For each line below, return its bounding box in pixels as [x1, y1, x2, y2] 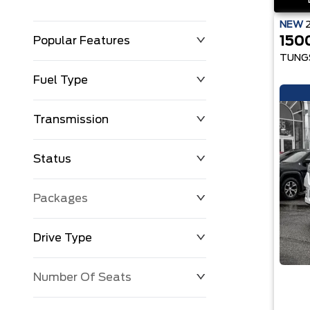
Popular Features [33, 35, 130, 46]
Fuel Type [33, 75, 88, 86]
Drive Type [33, 232, 92, 244]
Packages [33, 193, 88, 204]
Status [33, 154, 71, 165]
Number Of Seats [33, 272, 131, 283]
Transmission [33, 114, 109, 125]
